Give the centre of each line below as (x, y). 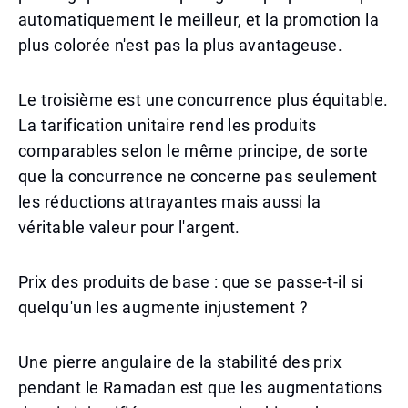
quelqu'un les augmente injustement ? (163, 307)
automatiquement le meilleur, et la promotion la (199, 20)
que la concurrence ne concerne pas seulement (198, 176)
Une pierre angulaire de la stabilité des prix (180, 362)
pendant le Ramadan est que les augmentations (200, 388)
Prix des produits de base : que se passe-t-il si (191, 282)
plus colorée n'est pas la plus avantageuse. (181, 45)
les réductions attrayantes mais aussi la (170, 202)
